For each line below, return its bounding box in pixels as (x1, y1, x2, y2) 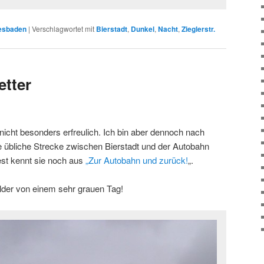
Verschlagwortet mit (32, 24, 94, 34)
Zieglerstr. (181, 24, 215, 34)
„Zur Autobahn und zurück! (85, 153, 188, 166)
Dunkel (131, 24, 154, 34)
